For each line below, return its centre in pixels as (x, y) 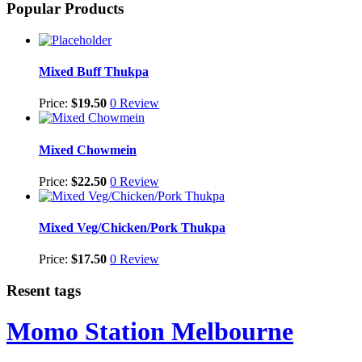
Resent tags (44, 291)
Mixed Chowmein (88, 149)
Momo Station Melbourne (150, 332)
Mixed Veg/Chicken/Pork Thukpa (132, 228)
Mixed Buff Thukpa (94, 71)
